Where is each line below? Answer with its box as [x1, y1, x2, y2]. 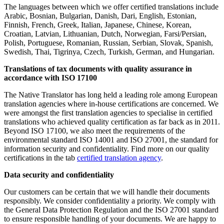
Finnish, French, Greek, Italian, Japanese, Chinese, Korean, [4, 20, 191, 29]
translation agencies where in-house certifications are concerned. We [4, 99, 218, 108]
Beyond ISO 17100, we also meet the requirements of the [4, 126, 185, 135]
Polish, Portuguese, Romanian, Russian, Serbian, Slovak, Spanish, [4, 38, 213, 47]
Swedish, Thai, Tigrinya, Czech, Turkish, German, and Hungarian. [4, 47, 214, 56]
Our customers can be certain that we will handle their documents [4, 187, 209, 196]
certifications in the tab [4, 153, 77, 162]
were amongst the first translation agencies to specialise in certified [4, 108, 212, 117]
